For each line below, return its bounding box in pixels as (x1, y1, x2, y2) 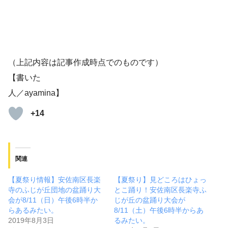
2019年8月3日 (8, 216, 54, 225)
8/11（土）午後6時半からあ (114, 206, 204, 215)
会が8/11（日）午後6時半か (8, 196, 98, 205)
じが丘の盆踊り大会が (114, 196, 185, 205)
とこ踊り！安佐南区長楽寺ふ (114, 186, 207, 194)
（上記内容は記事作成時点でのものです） (8, 58, 163, 67)
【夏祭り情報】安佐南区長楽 (8, 176, 101, 184)
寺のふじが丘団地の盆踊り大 (8, 186, 101, 194)
